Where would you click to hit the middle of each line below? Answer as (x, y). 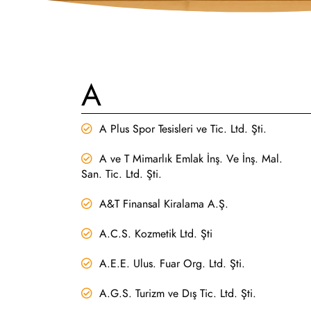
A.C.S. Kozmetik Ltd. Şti (156, 234)
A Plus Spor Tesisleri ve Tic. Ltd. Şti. (183, 129)
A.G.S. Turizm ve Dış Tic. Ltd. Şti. (178, 293)
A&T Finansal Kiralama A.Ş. (164, 204)
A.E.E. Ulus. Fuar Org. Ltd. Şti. (172, 263)
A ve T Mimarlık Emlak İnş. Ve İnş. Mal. (191, 159)
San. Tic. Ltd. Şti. (121, 174)
